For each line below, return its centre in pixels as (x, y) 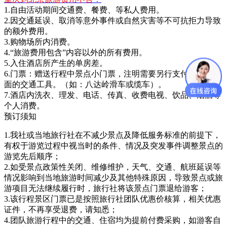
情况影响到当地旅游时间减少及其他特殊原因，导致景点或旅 (113, 177)
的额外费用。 (28, 31)
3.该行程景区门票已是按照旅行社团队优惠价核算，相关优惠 (112, 199)
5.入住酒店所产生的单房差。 (56, 63)
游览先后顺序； (32, 156)
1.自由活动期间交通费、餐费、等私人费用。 (84, 10)
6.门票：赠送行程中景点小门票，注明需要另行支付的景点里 (112, 73)
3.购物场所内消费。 (40, 42)
